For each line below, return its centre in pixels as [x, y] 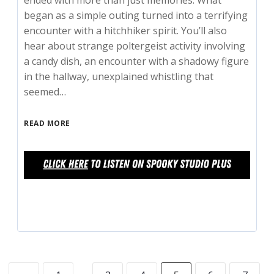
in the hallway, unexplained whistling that [119, 77]
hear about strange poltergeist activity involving [135, 46]
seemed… [45, 92]
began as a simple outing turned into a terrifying [136, 16]
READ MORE [47, 124]
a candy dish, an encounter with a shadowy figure [137, 61]
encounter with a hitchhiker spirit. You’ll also [126, 31]
